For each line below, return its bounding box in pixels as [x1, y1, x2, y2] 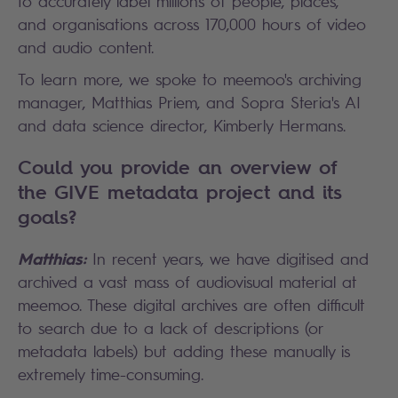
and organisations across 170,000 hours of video [18, 14, 366, 34]
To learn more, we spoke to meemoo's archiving [18, 69, 362, 89]
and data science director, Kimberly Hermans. [18, 115, 346, 135]
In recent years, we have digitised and [86, 249, 369, 268]
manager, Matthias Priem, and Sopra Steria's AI [18, 92, 361, 112]
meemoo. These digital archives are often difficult [18, 295, 365, 314]
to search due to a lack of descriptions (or [18, 318, 323, 338]
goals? [18, 203, 76, 230]
